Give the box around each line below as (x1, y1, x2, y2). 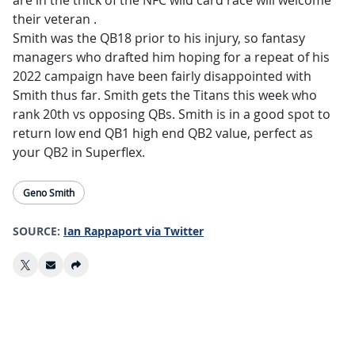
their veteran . (13, 10, 100, 29)
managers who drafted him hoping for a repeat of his (13, 48, 330, 67)
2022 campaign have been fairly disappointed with (13, 67, 311, 86)
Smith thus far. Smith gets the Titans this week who (13, 86, 317, 105)
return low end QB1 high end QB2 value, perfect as (13, 124, 313, 143)
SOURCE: (13, 223, 60, 239)
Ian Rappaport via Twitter (63, 223, 204, 239)
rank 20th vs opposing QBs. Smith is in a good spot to (13, 105, 330, 124)
